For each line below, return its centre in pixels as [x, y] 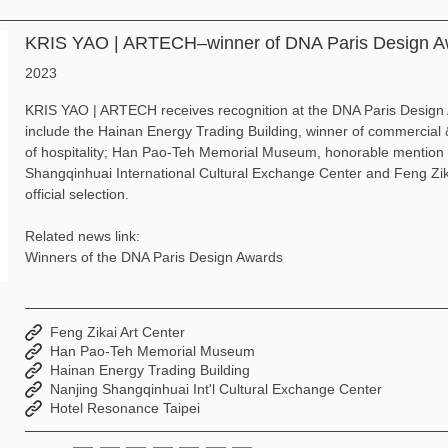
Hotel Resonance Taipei [125, 408]
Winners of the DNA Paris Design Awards [154, 257]
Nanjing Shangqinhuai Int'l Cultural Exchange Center [216, 389]
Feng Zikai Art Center [118, 332]
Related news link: [83, 236]
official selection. [77, 194]
